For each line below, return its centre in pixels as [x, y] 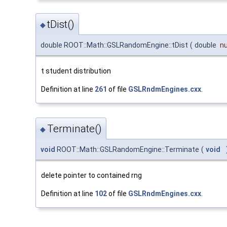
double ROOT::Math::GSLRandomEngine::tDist [114, 45]
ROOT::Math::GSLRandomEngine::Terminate [127, 149]
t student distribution [76, 71]
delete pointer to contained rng [91, 175]
